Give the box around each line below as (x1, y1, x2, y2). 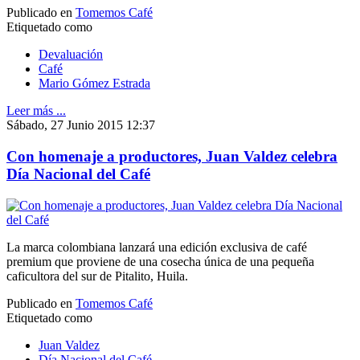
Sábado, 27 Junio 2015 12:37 (6, 118, 155, 133)
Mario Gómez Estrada (39, 76, 150, 91)
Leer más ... (6, 104, 66, 118)
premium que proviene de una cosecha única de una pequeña (6, 254, 314, 268)
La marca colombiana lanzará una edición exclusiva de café (6, 239, 307, 254)
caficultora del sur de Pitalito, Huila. (6, 268, 188, 283)
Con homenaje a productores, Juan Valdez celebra (6, 147, 337, 165)
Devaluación (39, 47, 103, 62)
